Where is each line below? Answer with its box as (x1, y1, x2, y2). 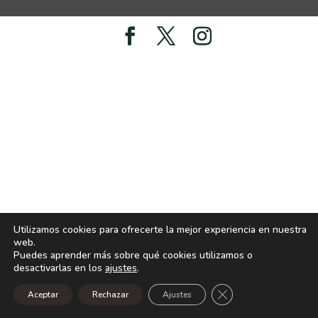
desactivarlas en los (13, 261, 105, 275)
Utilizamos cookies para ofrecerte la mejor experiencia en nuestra (13, 223, 307, 236)
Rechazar (92, 289, 128, 300)
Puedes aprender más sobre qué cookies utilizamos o (13, 248, 253, 262)
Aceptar (28, 289, 58, 300)
